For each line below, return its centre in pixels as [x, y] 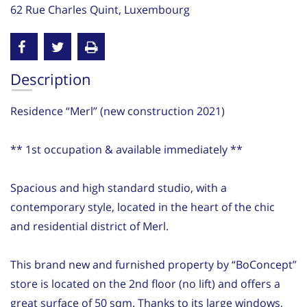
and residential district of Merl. [89, 226]
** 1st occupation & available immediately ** [126, 149]
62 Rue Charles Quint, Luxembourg [100, 9]
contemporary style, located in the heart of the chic [143, 207]
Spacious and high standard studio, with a [119, 187]
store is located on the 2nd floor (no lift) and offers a [145, 283]
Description [51, 78]
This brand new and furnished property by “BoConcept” [153, 264]
